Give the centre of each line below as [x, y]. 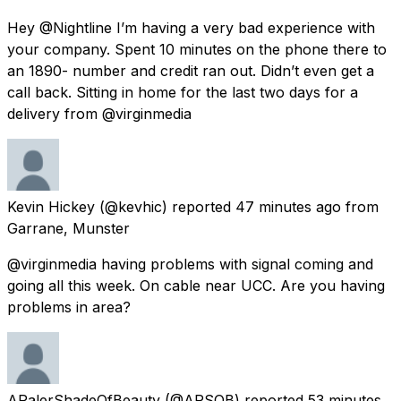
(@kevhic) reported [165, 206]
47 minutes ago [288, 206]
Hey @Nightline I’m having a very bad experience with [191, 27]
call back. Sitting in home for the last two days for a [183, 92]
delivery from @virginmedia [99, 113]
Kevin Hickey [51, 206]
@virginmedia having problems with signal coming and [190, 264]
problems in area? [69, 307]
